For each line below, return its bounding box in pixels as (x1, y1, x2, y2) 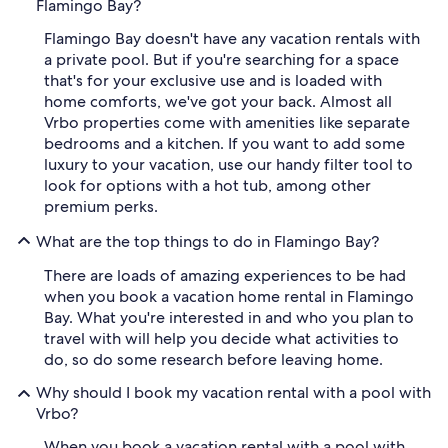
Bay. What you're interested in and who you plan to (44, 307, 414, 329)
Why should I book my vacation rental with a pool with (36, 382, 431, 404)
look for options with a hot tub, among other (44, 175, 371, 197)
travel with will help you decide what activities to (44, 328, 399, 350)
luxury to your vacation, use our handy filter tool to (44, 154, 413, 176)
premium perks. (44, 196, 158, 218)
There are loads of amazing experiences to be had (44, 265, 406, 287)
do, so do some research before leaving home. (44, 349, 383, 371)
